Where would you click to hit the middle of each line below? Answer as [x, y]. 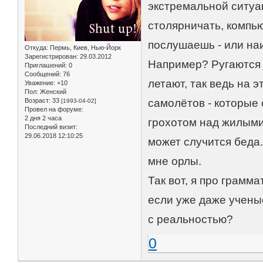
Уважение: [40, 82]
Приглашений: [46, 65]
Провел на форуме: [54, 109]
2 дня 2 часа [43, 118]
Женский [52, 91]
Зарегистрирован [50, 56]
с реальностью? [191, 219]
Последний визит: [51, 127]
